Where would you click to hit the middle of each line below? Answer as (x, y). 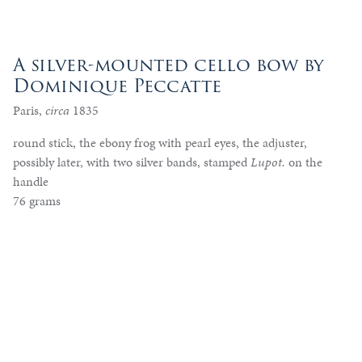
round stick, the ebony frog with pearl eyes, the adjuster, (160, 142)
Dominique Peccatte (117, 86)
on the (304, 162)
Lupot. (268, 162)
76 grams (37, 200)
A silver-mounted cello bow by (168, 65)
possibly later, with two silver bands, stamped (132, 162)
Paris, (29, 110)
